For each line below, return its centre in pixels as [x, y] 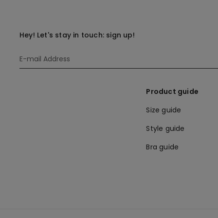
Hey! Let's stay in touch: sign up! [77, 35]
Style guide [165, 128]
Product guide [173, 91]
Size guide [164, 110]
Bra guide [163, 147]
